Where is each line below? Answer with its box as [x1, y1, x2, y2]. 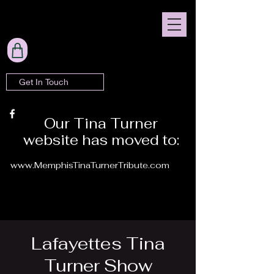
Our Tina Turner [44, 114, 158, 133]
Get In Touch [19, 76, 68, 87]
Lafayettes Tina [31, 232, 165, 254]
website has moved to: [23, 131, 179, 149]
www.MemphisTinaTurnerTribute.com [10, 160, 169, 171]
